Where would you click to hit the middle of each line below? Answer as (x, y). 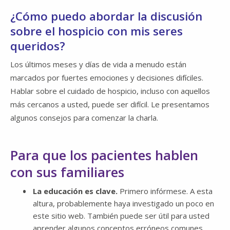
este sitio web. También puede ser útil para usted (121, 216)
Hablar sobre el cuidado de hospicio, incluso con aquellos (110, 91)
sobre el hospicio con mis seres (97, 31)
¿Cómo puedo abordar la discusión (106, 16)
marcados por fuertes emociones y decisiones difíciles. (107, 78)
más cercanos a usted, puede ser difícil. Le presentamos (110, 104)
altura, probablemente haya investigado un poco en (123, 204)
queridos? (38, 46)
